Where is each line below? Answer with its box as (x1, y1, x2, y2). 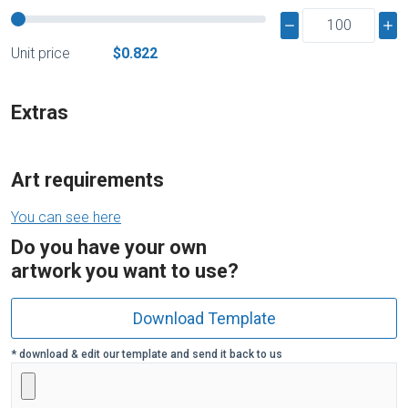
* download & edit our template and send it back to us (11, 348, 282, 362)
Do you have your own (11, 236, 207, 260)
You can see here (11, 209, 121, 227)
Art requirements (11, 168, 164, 192)
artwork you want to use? (11, 260, 239, 283)
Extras (11, 101, 68, 125)
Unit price (11, 45, 70, 63)
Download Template (132, 309, 276, 329)
